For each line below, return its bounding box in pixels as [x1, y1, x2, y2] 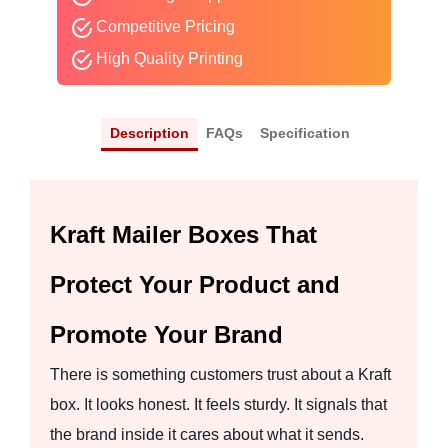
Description [109, 125, 189, 142]
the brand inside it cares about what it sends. [50, 425, 364, 443]
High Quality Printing [91, 50, 243, 68]
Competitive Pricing [91, 18, 235, 36]
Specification [259, 125, 350, 142]
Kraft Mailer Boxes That [50, 220, 317, 248]
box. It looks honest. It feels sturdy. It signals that [50, 395, 387, 413]
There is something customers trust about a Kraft [50, 365, 391, 383]
